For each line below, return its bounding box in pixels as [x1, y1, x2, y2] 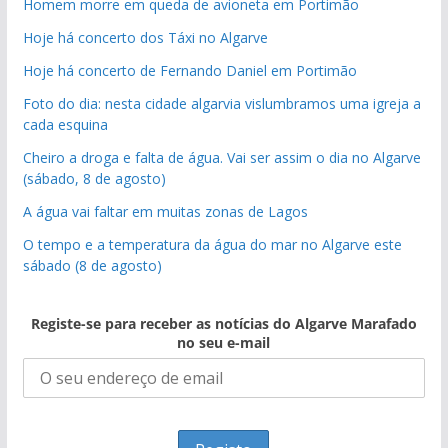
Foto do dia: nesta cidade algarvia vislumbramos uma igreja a [22, 93, 421, 113]
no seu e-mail [177, 332, 271, 352]
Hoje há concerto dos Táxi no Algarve [22, 27, 268, 47]
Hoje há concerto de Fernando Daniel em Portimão [22, 60, 357, 80]
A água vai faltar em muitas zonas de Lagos [22, 201, 308, 221]
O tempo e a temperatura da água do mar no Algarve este [22, 234, 402, 254]
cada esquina [22, 114, 108, 134]
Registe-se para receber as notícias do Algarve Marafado [30, 313, 417, 333]
